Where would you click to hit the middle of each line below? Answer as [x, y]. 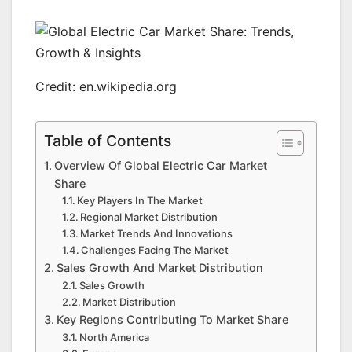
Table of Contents [108, 141]
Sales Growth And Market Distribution [159, 268]
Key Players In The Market [140, 201]
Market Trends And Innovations [157, 234]
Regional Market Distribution [149, 217]
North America [115, 337]
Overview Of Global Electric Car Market [160, 166]
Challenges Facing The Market [155, 250]
